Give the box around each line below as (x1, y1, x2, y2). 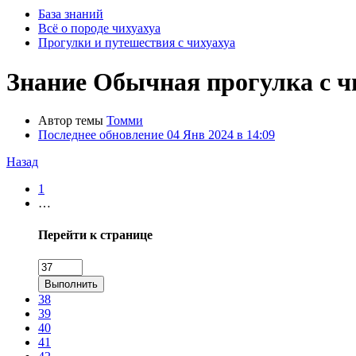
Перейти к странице (38, 227, 153, 242)
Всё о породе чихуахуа (38, 21, 161, 36)
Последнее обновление (38, 128, 167, 142)
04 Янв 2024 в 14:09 (167, 128, 275, 142)
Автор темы (38, 114, 103, 128)
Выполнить (44, 277, 98, 290)
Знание (6, 67, 87, 96)
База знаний (38, 7, 103, 21)
